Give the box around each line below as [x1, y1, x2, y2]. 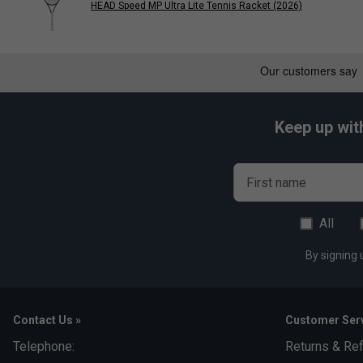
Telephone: [13, 338, 75, 354]
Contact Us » [13, 313, 81, 327]
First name [246, 174, 306, 190]
